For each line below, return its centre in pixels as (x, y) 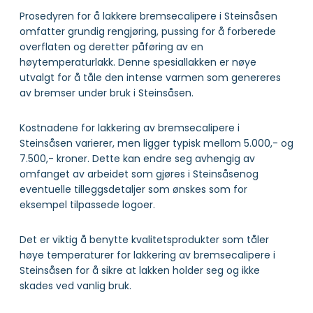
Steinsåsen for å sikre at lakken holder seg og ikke (140, 270)
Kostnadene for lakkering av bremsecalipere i (130, 128)
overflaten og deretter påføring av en (111, 46)
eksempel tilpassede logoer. (87, 204)
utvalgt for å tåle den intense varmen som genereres (150, 77)
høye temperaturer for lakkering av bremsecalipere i (147, 255)
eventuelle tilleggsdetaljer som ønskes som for (133, 189)
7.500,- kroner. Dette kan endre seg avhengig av (137, 158)
